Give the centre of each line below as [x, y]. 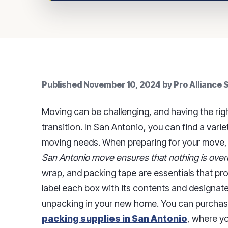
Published [63, 84]
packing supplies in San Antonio [115, 219]
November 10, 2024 [122, 84]
